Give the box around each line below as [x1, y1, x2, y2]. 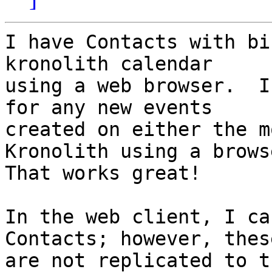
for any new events [5, 97, 236, 119]
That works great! [5, 162, 201, 185]
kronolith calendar [5, 53, 236, 75]
